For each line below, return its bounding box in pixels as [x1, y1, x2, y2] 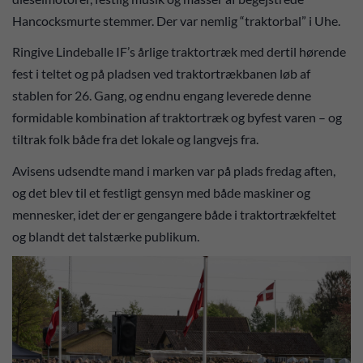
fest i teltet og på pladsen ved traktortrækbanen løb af [12, 66, 310, 81]
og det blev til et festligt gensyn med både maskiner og [12, 184, 310, 200]
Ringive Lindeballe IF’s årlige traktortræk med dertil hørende [12, 44, 346, 59]
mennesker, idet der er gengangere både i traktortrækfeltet [12, 206, 336, 222]
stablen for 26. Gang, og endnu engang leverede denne [12, 88, 311, 103]
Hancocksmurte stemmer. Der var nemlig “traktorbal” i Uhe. [12, 12, 345, 28]
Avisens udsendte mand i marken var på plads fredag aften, [12, 162, 335, 178]
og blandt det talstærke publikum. [12, 228, 202, 244]
